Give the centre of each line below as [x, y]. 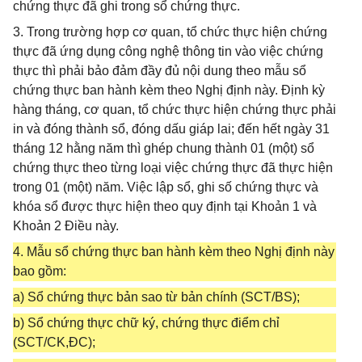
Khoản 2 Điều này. [66, 226]
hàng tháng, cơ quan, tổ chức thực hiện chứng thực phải [175, 109]
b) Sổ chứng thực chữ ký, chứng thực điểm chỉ [146, 323]
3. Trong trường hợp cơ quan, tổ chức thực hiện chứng [170, 32]
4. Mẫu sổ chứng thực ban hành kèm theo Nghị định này [174, 252]
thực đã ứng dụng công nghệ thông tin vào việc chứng [168, 51]
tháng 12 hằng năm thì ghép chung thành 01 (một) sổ [164, 148]
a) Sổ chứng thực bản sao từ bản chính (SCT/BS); [156, 297]
